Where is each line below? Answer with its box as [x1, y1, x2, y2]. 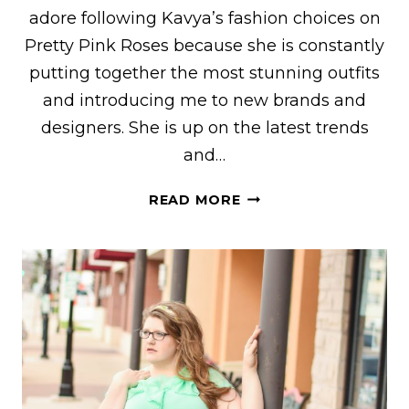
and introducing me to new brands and [43, 89, 366, 110]
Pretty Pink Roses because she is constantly [25, 35, 384, 56]
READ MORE [148, 191, 241, 208]
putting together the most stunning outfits [29, 62, 380, 83]
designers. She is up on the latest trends [40, 117, 369, 138]
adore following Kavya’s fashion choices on [28, 7, 381, 28]
